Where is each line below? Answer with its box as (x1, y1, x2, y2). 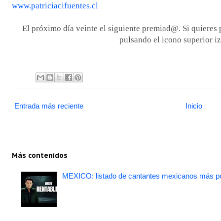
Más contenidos (12, 150, 68, 160)
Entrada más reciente (14, 101, 83, 110)
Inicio (185, 101, 202, 110)
